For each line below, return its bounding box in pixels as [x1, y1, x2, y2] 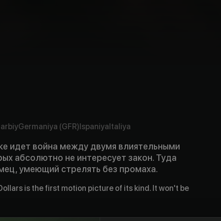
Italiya [109, 121, 131, 131]
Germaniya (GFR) [18, 121, 79, 131]
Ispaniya [79, 121, 109, 131]
